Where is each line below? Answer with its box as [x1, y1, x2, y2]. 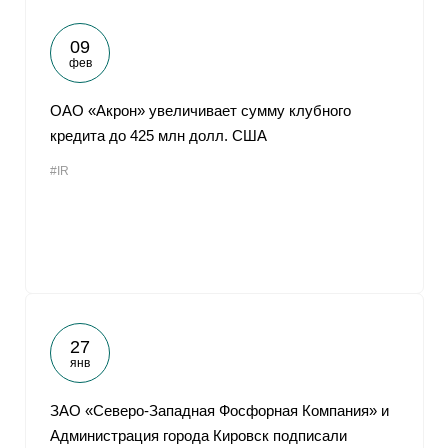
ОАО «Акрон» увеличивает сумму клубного [50, 102, 351, 119]
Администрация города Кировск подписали [50, 427, 347, 444]
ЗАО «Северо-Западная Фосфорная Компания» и [50, 402, 389, 419]
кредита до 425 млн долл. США [50, 127, 267, 144]
